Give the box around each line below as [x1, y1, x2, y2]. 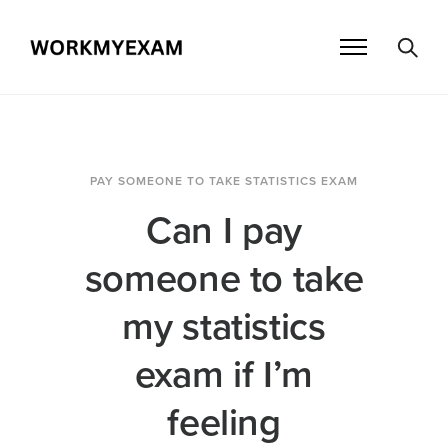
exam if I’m [135, 352, 313, 399]
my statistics [122, 304, 326, 351]
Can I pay [146, 208, 302, 255]
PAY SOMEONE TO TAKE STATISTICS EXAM [90, 174, 358, 189]
